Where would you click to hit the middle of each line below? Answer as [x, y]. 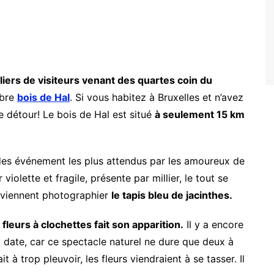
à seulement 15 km [200, 114]
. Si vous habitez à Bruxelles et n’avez [157, 97]
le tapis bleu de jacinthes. [172, 195]
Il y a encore [213, 224]
